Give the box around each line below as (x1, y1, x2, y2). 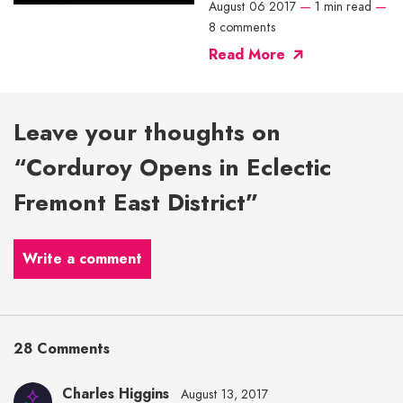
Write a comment (22, 247, 142, 269)
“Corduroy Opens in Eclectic (13, 150, 331, 185)
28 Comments (13, 337, 110, 359)
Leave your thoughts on (13, 115, 281, 150)
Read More (209, 44, 285, 66)
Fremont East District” (13, 185, 259, 220)
